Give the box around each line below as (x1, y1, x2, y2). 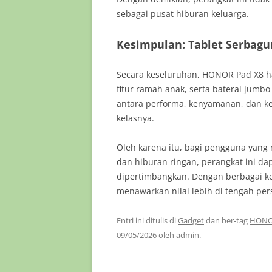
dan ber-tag (204, 215, 250, 226)
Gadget (178, 215, 204, 226)
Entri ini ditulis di (117, 215, 178, 226)
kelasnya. (117, 112, 154, 124)
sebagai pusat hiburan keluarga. (117, 8, 249, 19)
